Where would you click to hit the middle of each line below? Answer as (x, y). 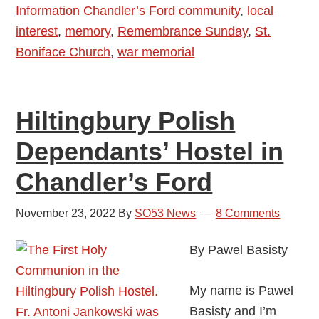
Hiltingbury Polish (126, 121)
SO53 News (166, 214)
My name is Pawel (242, 291)
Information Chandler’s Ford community (128, 11)
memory (88, 32)
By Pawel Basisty (239, 250)
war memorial (156, 52)
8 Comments (248, 214)
